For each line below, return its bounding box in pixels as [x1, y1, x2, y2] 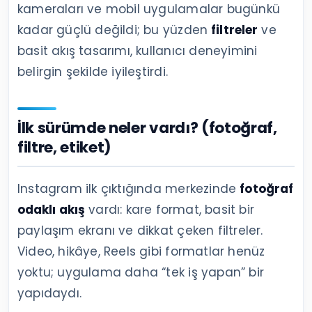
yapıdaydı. [17, 284, 82, 302]
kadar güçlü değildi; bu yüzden [17, 21, 212, 38]
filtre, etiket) [17, 136, 112, 158]
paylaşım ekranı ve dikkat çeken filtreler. [17, 221, 263, 239]
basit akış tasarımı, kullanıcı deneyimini [17, 42, 258, 59]
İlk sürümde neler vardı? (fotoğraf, [17, 116, 277, 139]
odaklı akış [17, 201, 85, 218]
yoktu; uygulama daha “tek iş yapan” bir [17, 263, 264, 281]
